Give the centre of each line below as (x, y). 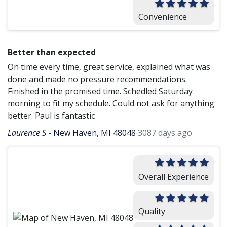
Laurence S (27, 133)
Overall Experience (174, 177)
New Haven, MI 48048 (94, 133)
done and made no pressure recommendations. (97, 79)
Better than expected (52, 52)
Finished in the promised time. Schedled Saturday (100, 91)
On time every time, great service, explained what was (109, 67)
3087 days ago (165, 133)
